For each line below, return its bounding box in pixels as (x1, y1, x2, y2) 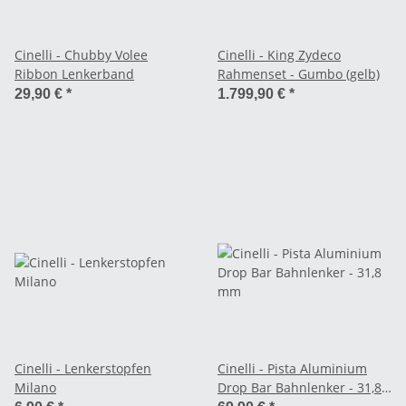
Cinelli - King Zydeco (217, 45, 341, 63)
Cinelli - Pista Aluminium (217, 359, 367, 377)
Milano (14, 378, 56, 396)
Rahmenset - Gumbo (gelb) (217, 64, 380, 82)
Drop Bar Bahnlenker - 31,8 (217, 378, 382, 396)
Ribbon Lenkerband (14, 64, 134, 82)
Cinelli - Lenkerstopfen (14, 359, 151, 377)
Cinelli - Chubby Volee (14, 45, 148, 63)
